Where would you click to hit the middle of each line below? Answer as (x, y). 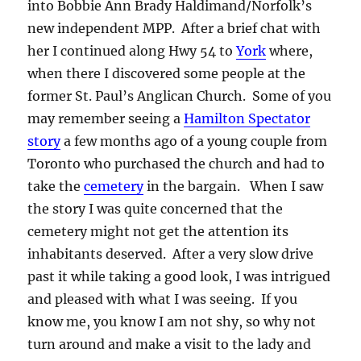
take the (56, 186)
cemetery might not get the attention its (158, 231)
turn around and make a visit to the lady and (170, 344)
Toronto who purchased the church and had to (176, 163)
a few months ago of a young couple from (194, 141)
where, (290, 50)
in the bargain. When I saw (234, 186)
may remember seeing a (106, 118)
